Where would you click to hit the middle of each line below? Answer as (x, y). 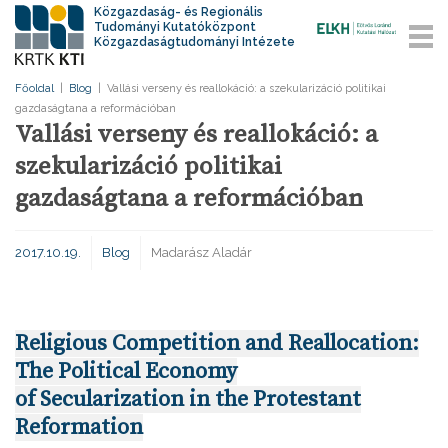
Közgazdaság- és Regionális (179, 12)
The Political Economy (126, 371)
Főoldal (34, 88)
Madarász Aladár (201, 252)
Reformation (79, 427)
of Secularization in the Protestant (188, 399)
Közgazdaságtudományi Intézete (195, 42)
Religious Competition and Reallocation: (217, 343)
